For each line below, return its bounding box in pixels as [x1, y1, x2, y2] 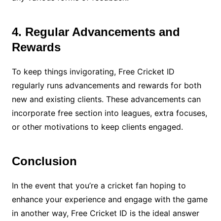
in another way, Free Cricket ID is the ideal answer [11, 208, 199, 219]
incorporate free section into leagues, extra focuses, [11, 108, 207, 118]
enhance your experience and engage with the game [11, 194, 208, 205]
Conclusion [11, 154, 77, 168]
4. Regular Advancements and [11, 25, 180, 39]
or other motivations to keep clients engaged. [11, 122, 183, 132]
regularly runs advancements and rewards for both [11, 80, 201, 91]
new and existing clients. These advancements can [11, 94, 201, 105]
